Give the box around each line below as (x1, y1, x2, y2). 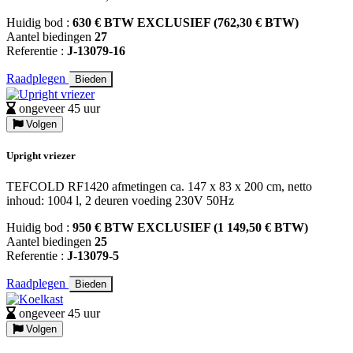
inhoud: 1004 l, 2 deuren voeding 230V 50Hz (6, 194, 234, 208)
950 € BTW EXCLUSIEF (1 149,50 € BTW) (72, 221, 308, 235)
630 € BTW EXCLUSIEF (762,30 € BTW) (72, 15, 299, 29)
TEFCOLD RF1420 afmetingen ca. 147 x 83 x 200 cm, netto (6, 180, 312, 194)
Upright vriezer (6, 150, 76, 162)
